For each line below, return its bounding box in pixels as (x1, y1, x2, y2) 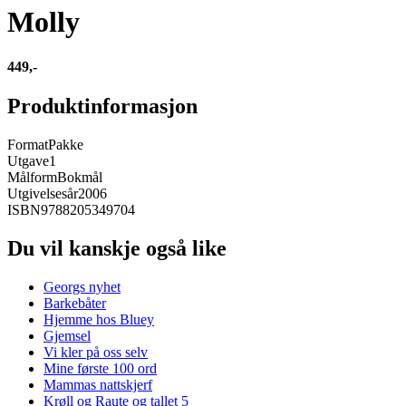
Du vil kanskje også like (7, 236, 227, 260)
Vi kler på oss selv (43, 343, 148, 360)
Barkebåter (43, 295, 106, 311)
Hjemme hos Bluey (43, 311, 154, 327)
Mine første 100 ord (43, 360, 157, 376)
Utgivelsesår (7, 186, 78, 202)
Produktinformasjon (7, 94, 198, 119)
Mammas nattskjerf (43, 376, 152, 392)
